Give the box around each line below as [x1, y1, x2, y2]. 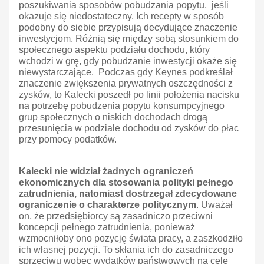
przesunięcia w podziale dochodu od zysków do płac [19, 123, 239, 134]
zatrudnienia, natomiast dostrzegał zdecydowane [19, 189, 237, 199]
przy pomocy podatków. [19, 134, 117, 145]
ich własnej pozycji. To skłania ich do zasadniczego [19, 245, 233, 255]
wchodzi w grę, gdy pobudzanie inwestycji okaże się [19, 56, 237, 67]
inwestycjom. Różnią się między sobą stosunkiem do [19, 34, 239, 44]
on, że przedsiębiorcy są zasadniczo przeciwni [19, 211, 213, 222]
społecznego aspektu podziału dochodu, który [19, 45, 210, 55]
